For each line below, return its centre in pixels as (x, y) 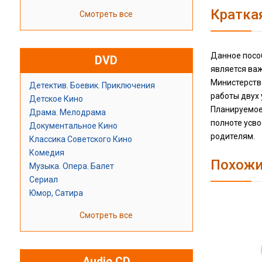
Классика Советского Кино (80, 139)
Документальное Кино (73, 126)
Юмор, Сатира (56, 193)
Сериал (43, 180)
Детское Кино (56, 99)
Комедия (46, 153)
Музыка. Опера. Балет (71, 166)
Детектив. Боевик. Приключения (92, 86)
